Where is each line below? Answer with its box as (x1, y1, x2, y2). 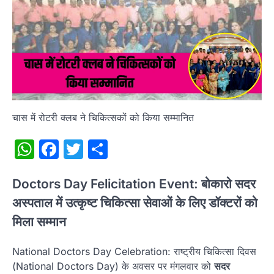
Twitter (83, 136, 147, 161)
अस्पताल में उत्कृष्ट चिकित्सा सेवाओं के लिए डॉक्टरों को (12, 195, 257, 211)
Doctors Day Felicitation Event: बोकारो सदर (12, 176, 256, 192)
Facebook (59, 136, 150, 161)
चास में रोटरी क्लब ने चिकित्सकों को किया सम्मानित (12, 111, 194, 124)
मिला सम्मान (12, 214, 66, 230)
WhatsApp (34, 136, 131, 161)
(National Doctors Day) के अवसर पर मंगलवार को (12, 260, 214, 273)
